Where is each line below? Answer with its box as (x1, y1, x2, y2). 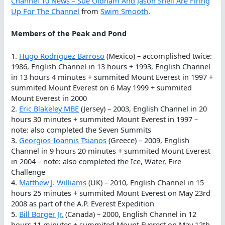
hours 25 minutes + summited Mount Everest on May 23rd (11, 187, 211, 198)
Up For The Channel (11, 6, 80, 17)
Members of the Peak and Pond (11, 28, 127, 39)
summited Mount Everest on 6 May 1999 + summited (11, 82, 192, 92)
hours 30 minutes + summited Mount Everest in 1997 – (11, 114, 198, 124)
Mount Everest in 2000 (11, 92, 87, 103)
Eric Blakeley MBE (19, 103, 79, 114)
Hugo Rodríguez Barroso (19, 50, 105, 61)
